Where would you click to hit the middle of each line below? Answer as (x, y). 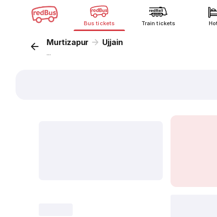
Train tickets (158, 23)
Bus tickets (99, 23)
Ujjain (113, 42)
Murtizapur (68, 42)
